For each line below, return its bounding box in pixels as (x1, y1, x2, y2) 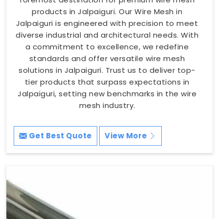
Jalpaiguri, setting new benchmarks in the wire (18, 88, 197, 99)
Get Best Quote (27, 130, 92, 141)
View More (105, 130, 149, 141)
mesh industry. (79, 100, 135, 110)
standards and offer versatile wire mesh (29, 53, 185, 64)
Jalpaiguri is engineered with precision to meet (16, 18, 198, 28)
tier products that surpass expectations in (24, 76, 190, 87)
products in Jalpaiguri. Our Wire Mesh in (32, 6, 182, 17)
